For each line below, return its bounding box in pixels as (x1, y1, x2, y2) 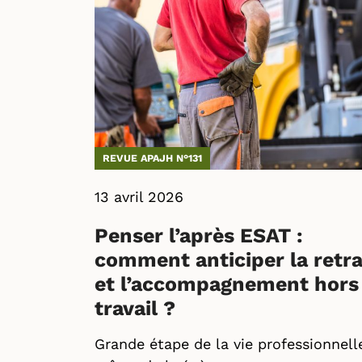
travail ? (95, 297, 175, 320)
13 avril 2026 (95, 188, 183, 205)
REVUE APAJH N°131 (103, 152, 202, 164)
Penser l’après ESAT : (95, 224, 303, 247)
